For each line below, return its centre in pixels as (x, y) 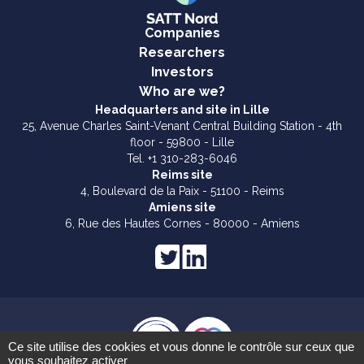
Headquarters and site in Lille (182, 109)
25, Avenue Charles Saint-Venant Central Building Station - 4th (182, 126)
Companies (182, 32)
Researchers (182, 52)
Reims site (182, 174)
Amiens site (182, 207)
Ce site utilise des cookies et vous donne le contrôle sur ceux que (181, 347)
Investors (182, 71)
